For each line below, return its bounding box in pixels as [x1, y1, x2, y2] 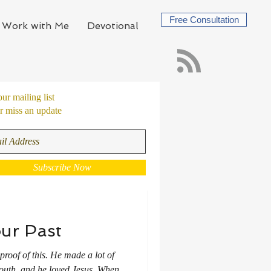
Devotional [87, 20, 139, 31]
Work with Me [2, 20, 69, 31]
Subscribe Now [33, 162, 91, 172]
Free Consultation [169, 15, 239, 25]
